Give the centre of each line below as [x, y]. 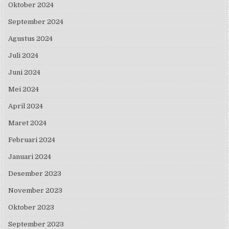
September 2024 [36, 22]
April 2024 [26, 106]
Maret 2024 [28, 123]
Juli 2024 [24, 56]
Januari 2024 [30, 157]
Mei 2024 [24, 89]
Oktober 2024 [31, 5]
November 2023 [36, 191]
